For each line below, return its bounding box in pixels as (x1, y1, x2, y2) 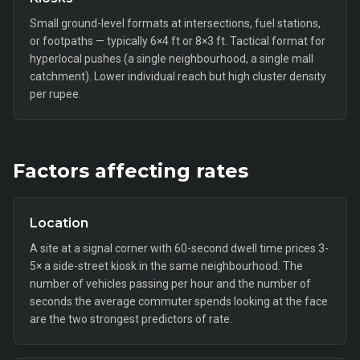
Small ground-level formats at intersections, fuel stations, (30, 17, 321, 30)
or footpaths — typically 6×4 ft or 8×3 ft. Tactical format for (30, 35, 325, 47)
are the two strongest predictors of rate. (30, 313, 232, 325)
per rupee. (30, 88, 81, 100)
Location (30, 215, 88, 231)
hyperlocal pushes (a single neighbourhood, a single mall (30, 52, 313, 65)
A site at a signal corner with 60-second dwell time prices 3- (30, 242, 329, 255)
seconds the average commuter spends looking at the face (30, 295, 328, 308)
